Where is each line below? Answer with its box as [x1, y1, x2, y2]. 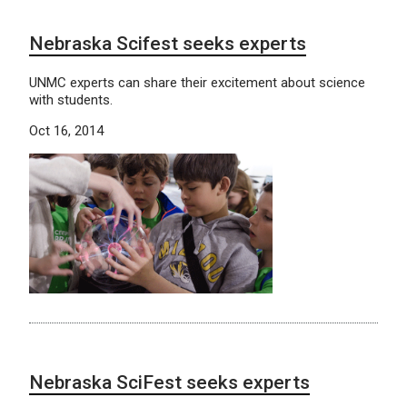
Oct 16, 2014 [29, 122, 104, 139]
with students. [29, 91, 113, 108]
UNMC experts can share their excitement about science [29, 74, 365, 91]
